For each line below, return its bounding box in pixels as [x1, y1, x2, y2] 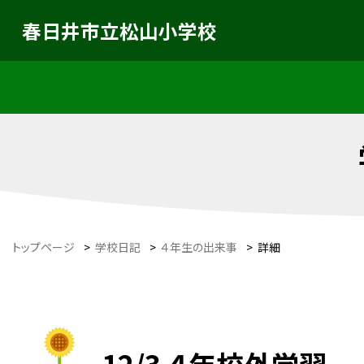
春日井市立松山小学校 [21, 16, 217, 45]
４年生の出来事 [161, 238, 237, 255]
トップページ [12, 238, 75, 255]
